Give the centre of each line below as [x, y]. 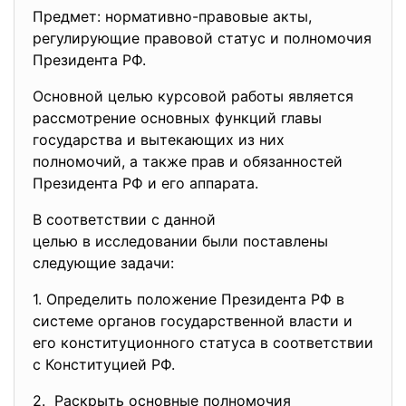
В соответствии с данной [124, 219]
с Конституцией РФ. [104, 364]
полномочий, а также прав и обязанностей [188, 161]
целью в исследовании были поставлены [180, 241]
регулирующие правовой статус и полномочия [202, 38]
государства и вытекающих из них [159, 140]
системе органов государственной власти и [193, 321]
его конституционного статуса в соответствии [203, 343]
